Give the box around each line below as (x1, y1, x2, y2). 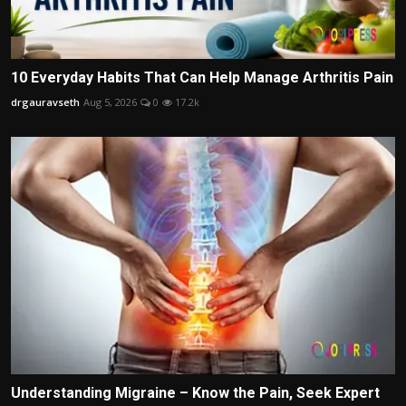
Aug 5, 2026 (83, 94, 137, 109)
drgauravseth (11, 94, 80, 109)
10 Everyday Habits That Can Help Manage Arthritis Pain (11, 68, 393, 86)
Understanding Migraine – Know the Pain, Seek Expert (11, 384, 380, 402)
